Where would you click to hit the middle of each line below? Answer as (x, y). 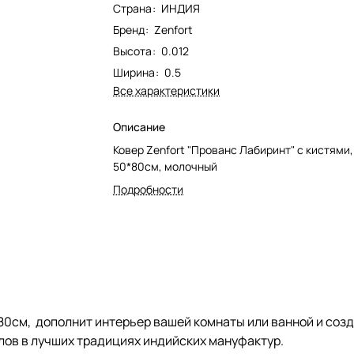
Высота (133, 51)
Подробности (149, 189)
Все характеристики (167, 90)
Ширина (134, 72)
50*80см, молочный (166, 166)
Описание (139, 127)
